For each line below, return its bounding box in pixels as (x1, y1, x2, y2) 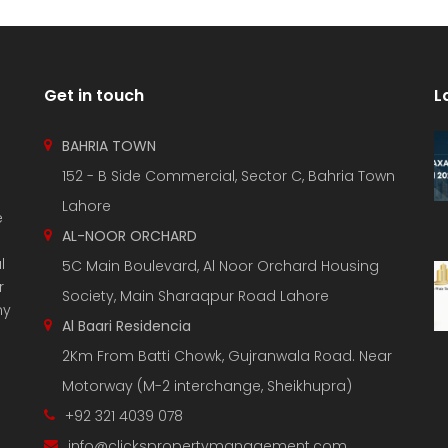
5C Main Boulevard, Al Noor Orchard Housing (62, 255, 379, 276)
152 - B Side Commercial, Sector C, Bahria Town (62, 165, 395, 186)
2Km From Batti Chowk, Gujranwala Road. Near (62, 345, 392, 366)
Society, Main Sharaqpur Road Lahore (62, 285, 329, 306)
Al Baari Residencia (62, 315, 191, 336)
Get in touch (44, 83, 144, 107)
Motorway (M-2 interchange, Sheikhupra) (62, 375, 352, 396)
